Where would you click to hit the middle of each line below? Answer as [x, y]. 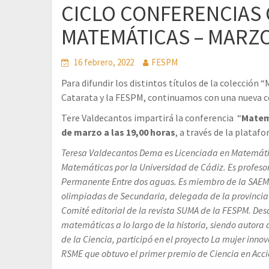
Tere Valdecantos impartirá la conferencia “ [151, 118]
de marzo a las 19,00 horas [118, 132]
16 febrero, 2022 [104, 62]
